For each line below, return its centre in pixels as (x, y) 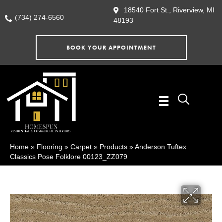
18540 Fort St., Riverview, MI (169, 10)
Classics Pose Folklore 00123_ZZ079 (69, 157)
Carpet (81, 147)
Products (113, 147)
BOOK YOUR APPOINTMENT (111, 48)
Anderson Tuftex (161, 147)
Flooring (50, 147)
